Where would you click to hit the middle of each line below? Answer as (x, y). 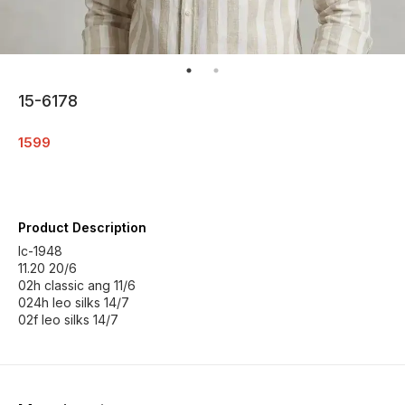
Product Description (82, 227)
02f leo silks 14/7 (68, 320)
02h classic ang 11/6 (77, 285)
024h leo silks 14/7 (74, 302)
